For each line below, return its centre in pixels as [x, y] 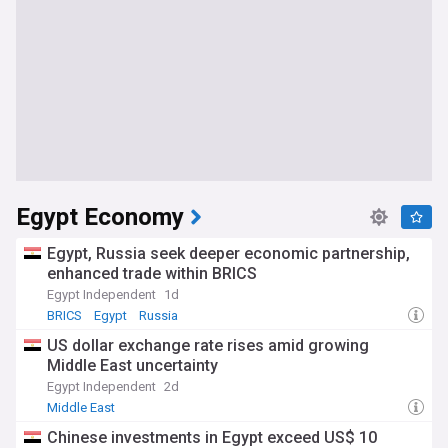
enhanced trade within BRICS [152, 273]
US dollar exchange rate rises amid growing [208, 345]
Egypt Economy [100, 217]
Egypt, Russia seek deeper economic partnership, [228, 253]
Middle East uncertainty [132, 365]
